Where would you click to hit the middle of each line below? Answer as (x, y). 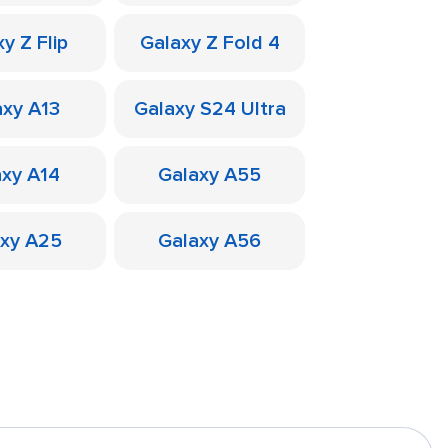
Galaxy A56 (209, 241)
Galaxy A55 (209, 175)
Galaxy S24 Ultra (209, 109)
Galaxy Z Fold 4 (209, 43)
